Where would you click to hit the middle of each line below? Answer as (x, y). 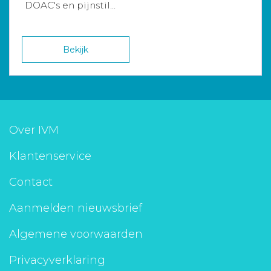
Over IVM (34, 130)
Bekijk (76, 50)
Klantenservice (50, 156)
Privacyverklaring (57, 260)
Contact (31, 182)
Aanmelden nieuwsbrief (76, 208)
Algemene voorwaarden (76, 234)
